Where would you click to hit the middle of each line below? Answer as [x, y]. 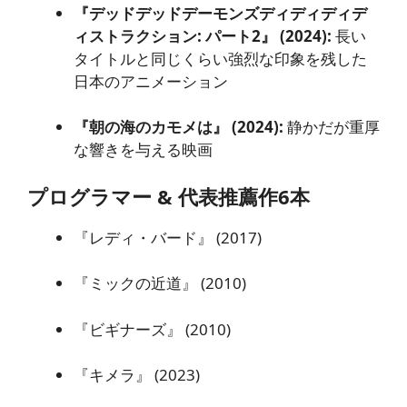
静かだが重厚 [332, 127]
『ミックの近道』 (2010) [160, 283]
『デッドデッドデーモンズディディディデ [220, 13]
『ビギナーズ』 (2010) [152, 329]
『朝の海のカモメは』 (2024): [179, 127]
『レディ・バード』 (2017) [168, 237]
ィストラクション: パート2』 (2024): [203, 35]
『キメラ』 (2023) [137, 375]
